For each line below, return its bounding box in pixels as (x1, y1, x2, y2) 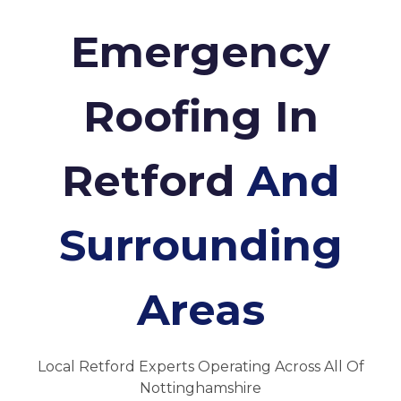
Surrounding (58, 219, 343, 272)
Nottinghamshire (140, 380, 261, 397)
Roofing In (82, 90, 319, 143)
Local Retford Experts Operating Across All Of (37, 358, 364, 376)
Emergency (71, 26, 330, 79)
